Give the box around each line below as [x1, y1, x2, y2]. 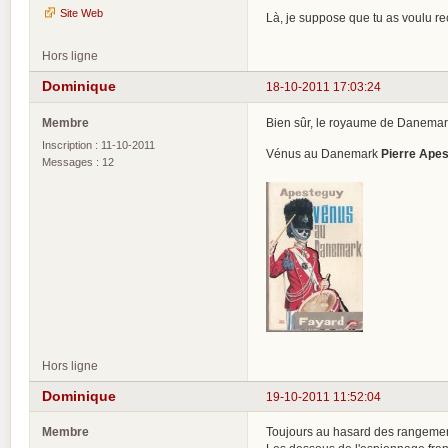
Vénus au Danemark [266, 146, 381, 160]
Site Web [60, 6, 103, 19]
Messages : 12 [42, 155, 114, 168]
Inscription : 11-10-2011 [42, 138, 155, 151]
